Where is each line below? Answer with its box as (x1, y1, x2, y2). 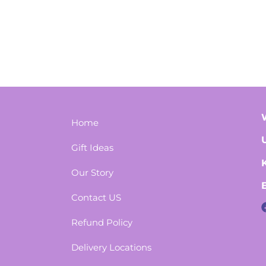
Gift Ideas (71, 141, 113, 153)
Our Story (71, 166, 113, 178)
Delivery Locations (71, 241, 151, 253)
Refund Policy (71, 216, 132, 228)
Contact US (71, 191, 121, 203)
